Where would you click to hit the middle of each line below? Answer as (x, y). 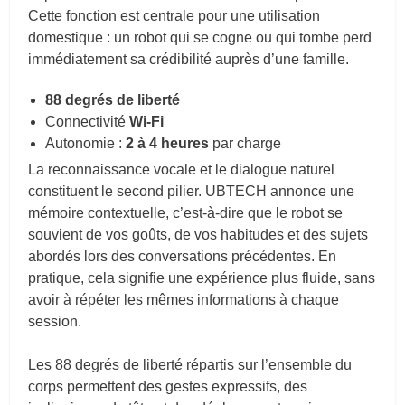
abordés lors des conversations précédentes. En (183, 256)
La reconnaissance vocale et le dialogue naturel (182, 169)
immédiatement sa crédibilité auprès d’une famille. (189, 59)
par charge (245, 144)
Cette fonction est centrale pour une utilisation (174, 15)
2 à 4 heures (168, 144)
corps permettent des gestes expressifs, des (168, 386)
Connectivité (88, 122)
